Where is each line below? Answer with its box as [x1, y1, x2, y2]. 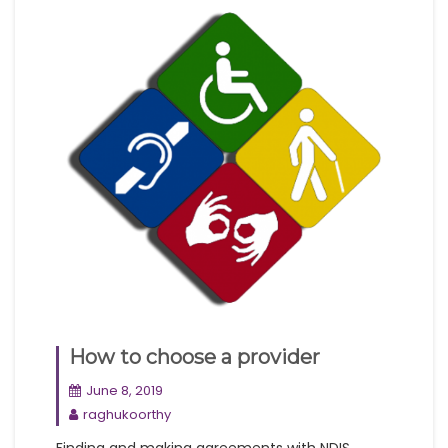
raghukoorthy [83, 405, 171, 425]
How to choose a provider [69, 345, 320, 370]
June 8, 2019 [86, 381, 163, 401]
